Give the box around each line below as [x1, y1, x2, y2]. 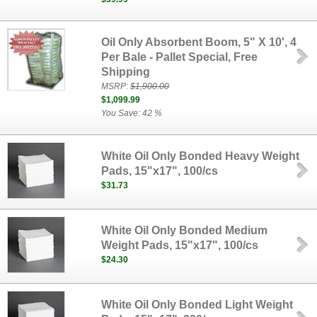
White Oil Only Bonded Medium [101, 224, 268, 236]
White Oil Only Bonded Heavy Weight [101, 150, 300, 162]
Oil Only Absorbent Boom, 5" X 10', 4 [101, 36, 297, 48]
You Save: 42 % [101, 108, 163, 118]
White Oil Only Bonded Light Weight [101, 299, 294, 311]
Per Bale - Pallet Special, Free [101, 51, 258, 63]
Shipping [101, 66, 151, 78]
